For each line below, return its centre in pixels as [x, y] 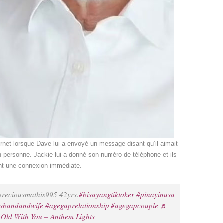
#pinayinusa [156, 194]
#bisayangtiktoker [107, 194]
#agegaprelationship [77, 205]
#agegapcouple [135, 205]
